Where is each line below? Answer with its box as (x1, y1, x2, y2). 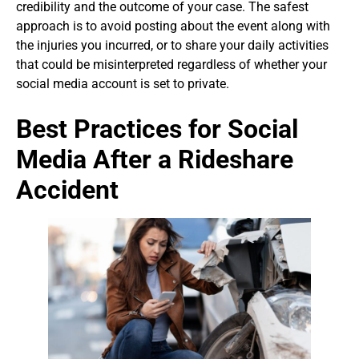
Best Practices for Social (16, 114, 298, 145)
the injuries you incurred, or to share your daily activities (16, 38, 329, 54)
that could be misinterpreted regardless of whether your (16, 57, 327, 73)
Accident (16, 175, 119, 206)
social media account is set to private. (16, 76, 229, 92)
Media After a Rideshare (16, 144, 293, 175)
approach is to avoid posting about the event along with (16, 18, 330, 34)
